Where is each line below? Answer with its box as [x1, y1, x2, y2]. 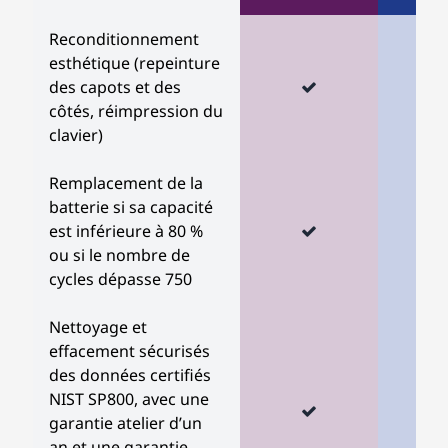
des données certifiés [49, 364, 211, 386]
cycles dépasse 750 [49, 268, 192, 290]
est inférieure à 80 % [49, 220, 203, 242]
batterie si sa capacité [49, 196, 213, 218]
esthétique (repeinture [49, 52, 220, 74]
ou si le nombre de [49, 244, 190, 266]
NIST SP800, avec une [49, 388, 209, 410]
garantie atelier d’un [49, 412, 202, 434]
